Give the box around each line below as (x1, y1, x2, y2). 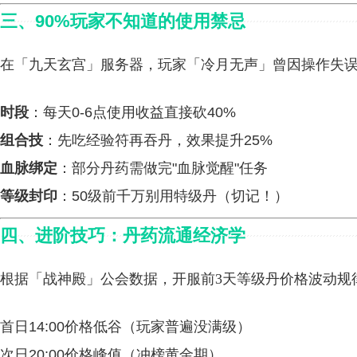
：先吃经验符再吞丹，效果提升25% (43, 132, 273, 148)
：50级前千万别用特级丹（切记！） (57, 188, 288, 204)
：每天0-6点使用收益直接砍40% (29, 104, 236, 120)
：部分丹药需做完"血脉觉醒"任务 (57, 160, 268, 176)
